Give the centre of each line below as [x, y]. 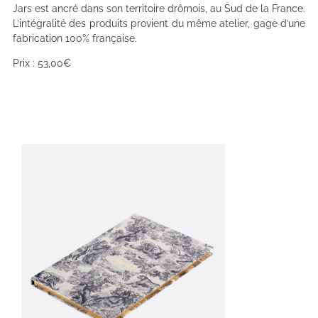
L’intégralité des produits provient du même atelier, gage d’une [159, 24]
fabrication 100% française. [75, 39]
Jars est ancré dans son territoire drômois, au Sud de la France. [159, 9]
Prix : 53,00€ [42, 64]
